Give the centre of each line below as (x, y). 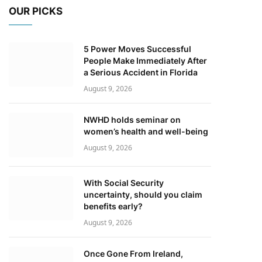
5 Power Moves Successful (137, 49)
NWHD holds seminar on (132, 119)
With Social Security (124, 182)
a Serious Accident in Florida (141, 72)
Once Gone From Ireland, (133, 253)
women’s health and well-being (146, 131)
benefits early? (113, 206)
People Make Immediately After (145, 60)
